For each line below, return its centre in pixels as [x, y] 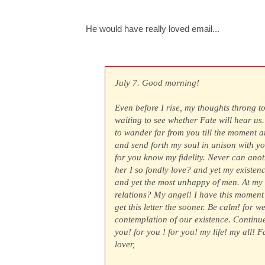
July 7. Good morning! [157, 83]
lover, [125, 244]
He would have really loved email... [153, 28]
